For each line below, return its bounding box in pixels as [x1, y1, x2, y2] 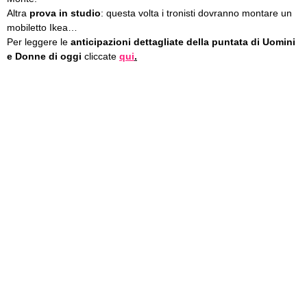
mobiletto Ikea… [7, 22, 77, 33]
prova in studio [29, 8, 101, 19]
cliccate [82, 51, 119, 62]
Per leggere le [7, 36, 71, 47]
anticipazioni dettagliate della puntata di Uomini [71, 36, 295, 47]
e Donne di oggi [7, 51, 82, 62]
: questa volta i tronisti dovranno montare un [101, 8, 292, 19]
